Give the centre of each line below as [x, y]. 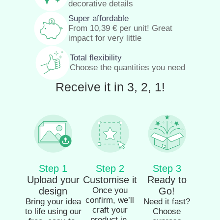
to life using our [53, 212]
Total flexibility [96, 58]
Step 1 [53, 169]
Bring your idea [53, 202]
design [53, 191]
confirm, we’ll [110, 200]
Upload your [53, 180]
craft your [110, 210]
